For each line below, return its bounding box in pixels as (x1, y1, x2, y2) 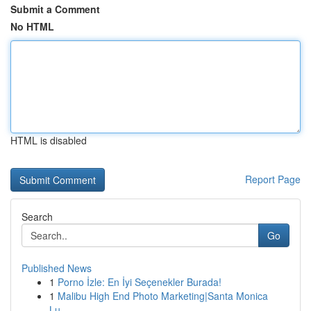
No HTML (10, 19, 54, 33)
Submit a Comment (10, 2, 100, 16)
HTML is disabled (10, 133, 87, 147)
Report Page (245, 172, 301, 186)
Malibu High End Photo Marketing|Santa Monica (58, 289, 268, 303)
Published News (22, 261, 92, 275)
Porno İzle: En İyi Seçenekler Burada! (58, 275, 221, 289)
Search (22, 210, 53, 224)
